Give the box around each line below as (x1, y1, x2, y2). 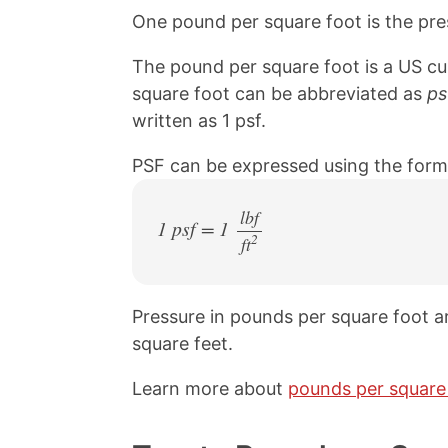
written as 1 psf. (132, 110, 266, 131)
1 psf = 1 (157, 215, 234, 242)
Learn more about (132, 378, 288, 399)
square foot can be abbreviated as (132, 83, 427, 104)
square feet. (132, 333, 233, 354)
